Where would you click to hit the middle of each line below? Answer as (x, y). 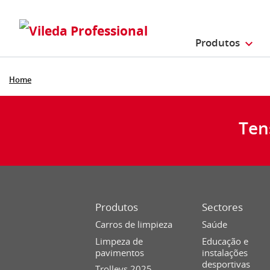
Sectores (223, 207)
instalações (225, 252)
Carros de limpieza (134, 224)
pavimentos (120, 252)
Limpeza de (119, 241)
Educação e (225, 241)
